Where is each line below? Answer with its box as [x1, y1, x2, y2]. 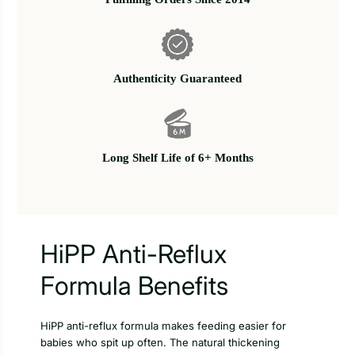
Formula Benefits [40, 270, 228, 302]
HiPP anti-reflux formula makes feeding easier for [40, 319, 286, 333]
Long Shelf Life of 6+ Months [101, 151, 254, 165]
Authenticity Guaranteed [113, 72, 242, 86]
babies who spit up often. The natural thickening [40, 336, 280, 349]
